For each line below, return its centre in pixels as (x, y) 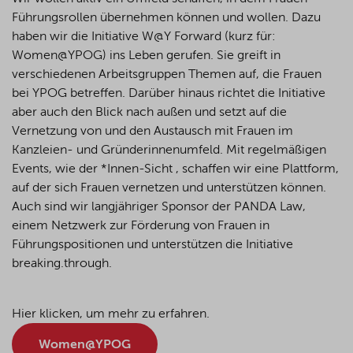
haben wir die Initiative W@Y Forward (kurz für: (144, 37)
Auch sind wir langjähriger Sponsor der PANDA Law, (159, 207)
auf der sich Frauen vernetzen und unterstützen (146, 188)
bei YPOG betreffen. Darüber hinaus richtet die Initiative (169, 94)
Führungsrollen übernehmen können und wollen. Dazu (166, 18)
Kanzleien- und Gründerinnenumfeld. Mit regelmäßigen (169, 150)
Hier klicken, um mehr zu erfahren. (111, 314)
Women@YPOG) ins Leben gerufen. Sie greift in (146, 56)
